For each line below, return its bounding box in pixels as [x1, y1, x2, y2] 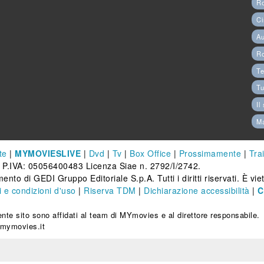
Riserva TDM [84, 184, 136, 196]
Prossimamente [179, 147, 241, 159]
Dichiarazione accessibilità [144, 184, 250, 196]
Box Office [130, 147, 171, 159]
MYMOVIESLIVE [15, 147, 81, 159]
